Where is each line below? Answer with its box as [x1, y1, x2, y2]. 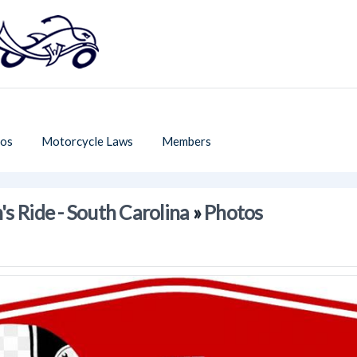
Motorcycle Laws [41, 134, 133, 148]
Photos [204, 201, 263, 224]
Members [162, 134, 211, 148]
